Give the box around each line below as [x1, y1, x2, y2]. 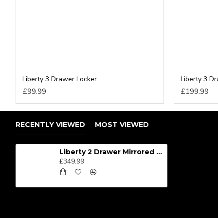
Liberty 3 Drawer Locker [22, 74, 97, 84]
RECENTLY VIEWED [16, 120, 85, 129]
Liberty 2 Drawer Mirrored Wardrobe [156, 147, 162, 157]
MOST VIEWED [95, 120, 149, 129]
